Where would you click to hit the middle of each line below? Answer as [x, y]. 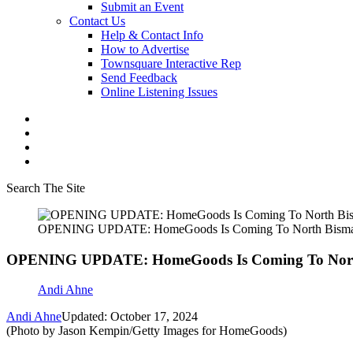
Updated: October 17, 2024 [130, 317]
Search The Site [46, 188]
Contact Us [97, 21]
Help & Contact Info [152, 35]
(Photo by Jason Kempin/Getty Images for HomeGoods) [147, 331]
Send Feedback [139, 78]
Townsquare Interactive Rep [171, 63]
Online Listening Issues [159, 92]
